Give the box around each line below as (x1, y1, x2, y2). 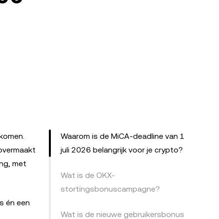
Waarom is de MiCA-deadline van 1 (61, 131, 185, 141)
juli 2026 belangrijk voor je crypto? (61, 145, 183, 154)
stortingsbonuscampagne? (61, 184, 160, 194)
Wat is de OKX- (61, 171, 115, 180)
